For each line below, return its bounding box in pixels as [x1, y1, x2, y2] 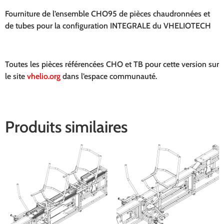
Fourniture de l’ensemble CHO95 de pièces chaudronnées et [5, 8, 210, 18]
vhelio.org [27, 71, 60, 81]
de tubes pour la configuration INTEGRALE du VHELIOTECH [5, 20, 211, 30]
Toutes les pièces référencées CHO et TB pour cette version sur [5, 59, 219, 69]
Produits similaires [5, 117, 127, 137]
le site [5, 71, 27, 81]
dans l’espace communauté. [60, 71, 157, 81]
